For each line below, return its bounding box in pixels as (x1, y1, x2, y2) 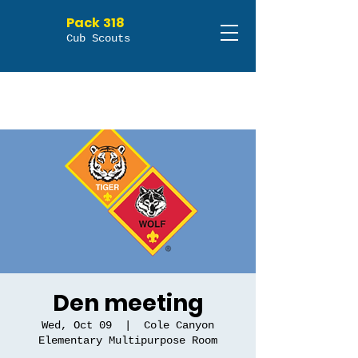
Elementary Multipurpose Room (38, 334, 217, 347)
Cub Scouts (66, 32, 130, 45)
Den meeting (52, 288, 204, 319)
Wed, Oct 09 (42, 319, 112, 332)
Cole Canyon (144, 319, 214, 332)
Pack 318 (66, 14, 125, 32)
